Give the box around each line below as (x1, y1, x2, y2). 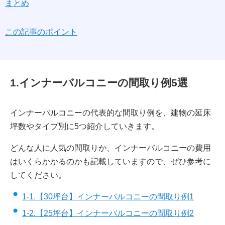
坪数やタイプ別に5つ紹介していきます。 (10, 122, 159, 131)
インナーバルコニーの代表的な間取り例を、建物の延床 (10, 108, 211, 117)
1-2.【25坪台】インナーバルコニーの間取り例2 (22, 208, 194, 217)
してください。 (10, 170, 66, 179)
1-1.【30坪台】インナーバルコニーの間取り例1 (22, 192, 194, 201)
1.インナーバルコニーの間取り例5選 (10, 76, 188, 88)
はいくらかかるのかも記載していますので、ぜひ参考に (10, 157, 211, 166)
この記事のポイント (5, 27, 77, 36)
